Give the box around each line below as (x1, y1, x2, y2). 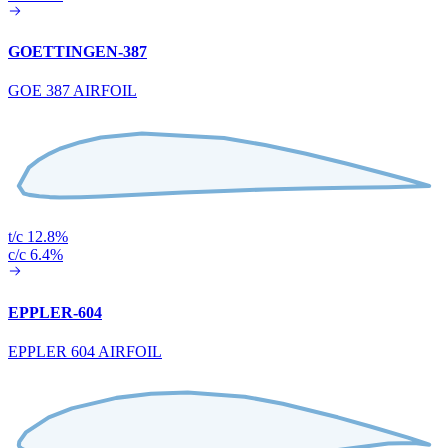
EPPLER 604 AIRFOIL (8, 342, 162, 360)
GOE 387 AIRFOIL (8, 82, 137, 100)
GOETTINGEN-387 (8, 42, 147, 60)
